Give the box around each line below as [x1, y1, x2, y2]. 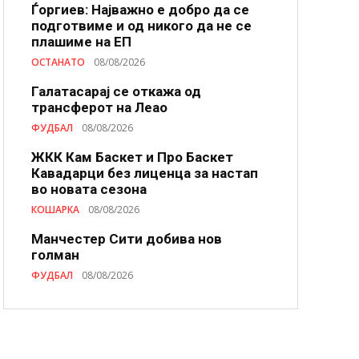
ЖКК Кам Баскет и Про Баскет [31, 149, 233, 165]
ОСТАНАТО [31, 55, 85, 69]
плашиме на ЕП [31, 34, 131, 50]
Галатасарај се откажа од [31, 83, 201, 99]
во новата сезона [31, 181, 147, 197]
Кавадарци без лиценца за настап [31, 165, 258, 181]
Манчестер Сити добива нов [31, 231, 222, 247]
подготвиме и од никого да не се [31, 18, 252, 34]
